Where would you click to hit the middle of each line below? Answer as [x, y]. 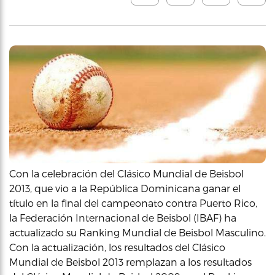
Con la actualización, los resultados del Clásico [117, 247]
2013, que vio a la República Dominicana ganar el [125, 188]
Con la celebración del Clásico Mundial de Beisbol [126, 173]
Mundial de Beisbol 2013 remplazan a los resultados [130, 261]
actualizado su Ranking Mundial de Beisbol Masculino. [137, 232]
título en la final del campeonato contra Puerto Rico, [133, 203]
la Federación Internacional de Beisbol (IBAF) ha [123, 217]
